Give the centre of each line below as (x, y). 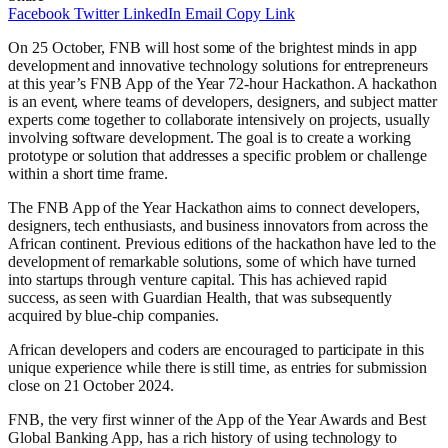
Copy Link (260, 13)
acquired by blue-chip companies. (113, 315)
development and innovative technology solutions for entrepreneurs (218, 65)
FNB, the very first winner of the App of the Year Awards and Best (217, 419)
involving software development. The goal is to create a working (209, 137)
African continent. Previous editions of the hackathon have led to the (222, 243)
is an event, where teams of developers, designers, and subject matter (222, 101)
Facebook (39, 13)
